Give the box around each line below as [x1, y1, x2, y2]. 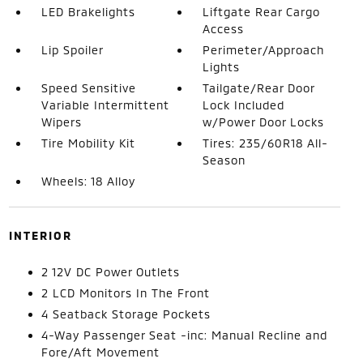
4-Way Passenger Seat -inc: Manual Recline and [41, 328, 327, 342]
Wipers [41, 115, 82, 129]
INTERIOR [8, 228, 72, 242]
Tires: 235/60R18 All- [203, 136, 329, 150]
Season [203, 153, 246, 167]
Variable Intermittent [41, 98, 169, 112]
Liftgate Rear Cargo [203, 5, 321, 19]
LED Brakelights [41, 5, 135, 19]
